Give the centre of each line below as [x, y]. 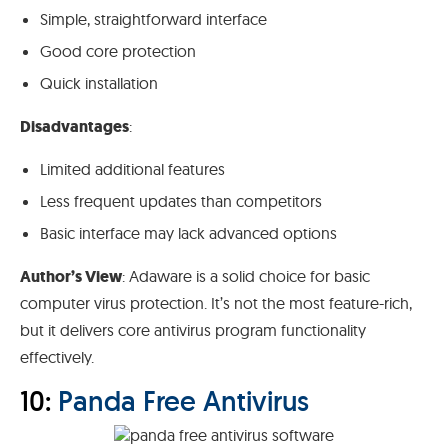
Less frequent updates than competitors [181, 201]
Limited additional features [132, 169]
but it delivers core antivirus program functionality [193, 330]
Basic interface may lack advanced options [188, 233]
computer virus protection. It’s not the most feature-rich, [216, 303]
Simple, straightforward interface [153, 19]
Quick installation [99, 83]
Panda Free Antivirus [183, 401]
